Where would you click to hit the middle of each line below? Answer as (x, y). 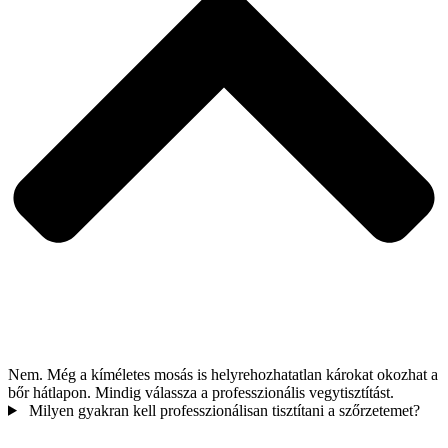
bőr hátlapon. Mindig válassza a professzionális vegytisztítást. (201, 392)
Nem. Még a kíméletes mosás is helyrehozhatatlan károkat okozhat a (223, 374)
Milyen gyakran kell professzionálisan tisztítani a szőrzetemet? (224, 410)
